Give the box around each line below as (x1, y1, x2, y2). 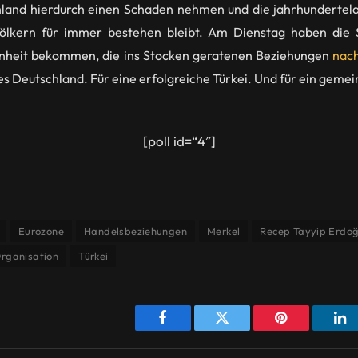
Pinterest (280, 322, 331, 337)
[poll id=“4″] (142, 132, 216, 149)
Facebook (161, 322, 218, 337)
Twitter (221, 322, 263, 337)
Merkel (207, 225, 241, 238)
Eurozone (18, 225, 65, 238)
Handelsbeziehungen (84, 225, 188, 238)
